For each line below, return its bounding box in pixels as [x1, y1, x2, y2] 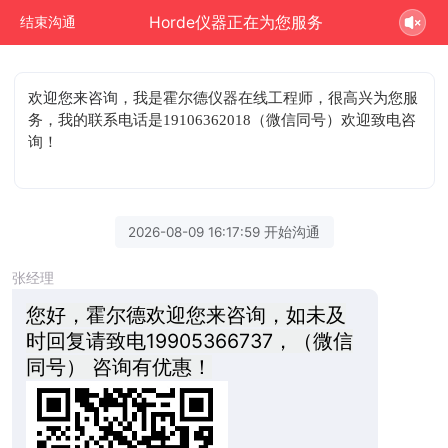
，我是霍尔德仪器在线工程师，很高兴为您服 [118, 89, 419, 106]
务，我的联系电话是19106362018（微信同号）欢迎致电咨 [28, 111, 417, 128]
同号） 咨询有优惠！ [25, 354, 212, 379]
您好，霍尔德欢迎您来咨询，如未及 [25, 302, 346, 327]
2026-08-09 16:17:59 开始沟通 [128, 223, 320, 240]
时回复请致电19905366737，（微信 [25, 328, 353, 353]
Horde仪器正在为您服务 [149, 12, 324, 32]
